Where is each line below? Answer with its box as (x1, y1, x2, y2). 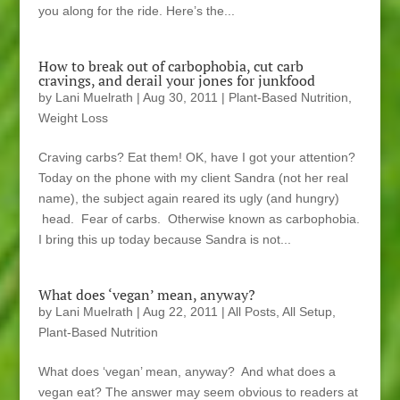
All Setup (281, 304, 332, 320)
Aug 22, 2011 (142, 304, 218, 320)
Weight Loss (37, 111, 108, 126)
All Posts (227, 304, 276, 320)
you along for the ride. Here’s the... (37, 4, 235, 19)
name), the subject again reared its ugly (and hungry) (37, 191, 339, 206)
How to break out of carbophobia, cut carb (37, 56, 304, 77)
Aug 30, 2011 (142, 90, 218, 105)
